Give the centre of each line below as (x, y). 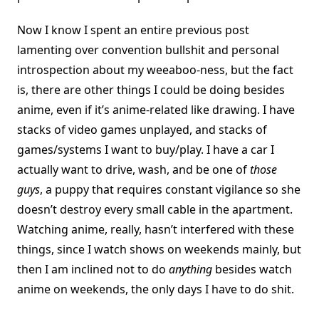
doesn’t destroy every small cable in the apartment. (155, 210)
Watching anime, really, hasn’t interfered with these (156, 230)
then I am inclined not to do (93, 270)
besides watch (252, 270)
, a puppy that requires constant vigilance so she (170, 190)
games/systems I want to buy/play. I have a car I (146, 150)
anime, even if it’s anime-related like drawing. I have (156, 110)
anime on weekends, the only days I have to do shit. (156, 289)
